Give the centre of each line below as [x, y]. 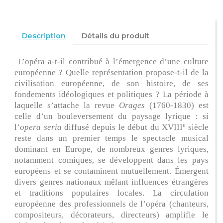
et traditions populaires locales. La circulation [111, 193]
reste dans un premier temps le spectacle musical [111, 138]
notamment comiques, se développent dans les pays [111, 160]
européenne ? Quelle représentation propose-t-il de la [111, 72]
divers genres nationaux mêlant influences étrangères [111, 182]
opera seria [42, 127]
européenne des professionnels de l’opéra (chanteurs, [111, 204]
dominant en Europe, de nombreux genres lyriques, [111, 149]
